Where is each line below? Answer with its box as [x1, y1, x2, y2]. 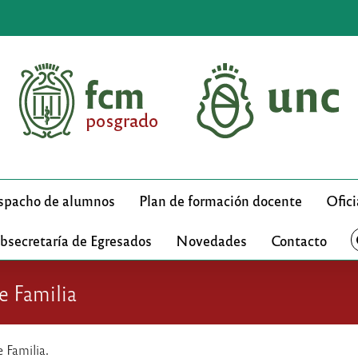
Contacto [270, 230, 327, 249]
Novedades [175, 230, 247, 249]
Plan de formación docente [139, 190, 302, 209]
